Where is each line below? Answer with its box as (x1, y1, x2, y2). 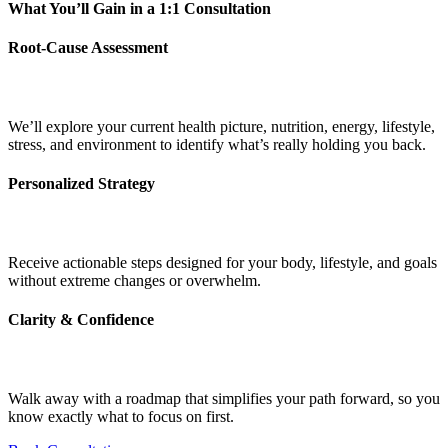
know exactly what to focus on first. (8, 407, 234, 425)
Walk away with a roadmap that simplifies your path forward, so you (8, 389, 440, 407)
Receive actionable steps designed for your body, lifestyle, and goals (8, 253, 437, 271)
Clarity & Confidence (8, 311, 154, 329)
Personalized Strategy (8, 175, 155, 193)
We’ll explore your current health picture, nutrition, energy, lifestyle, (8, 118, 435, 135)
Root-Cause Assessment (8, 39, 168, 57)
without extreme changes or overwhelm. (8, 271, 261, 289)
